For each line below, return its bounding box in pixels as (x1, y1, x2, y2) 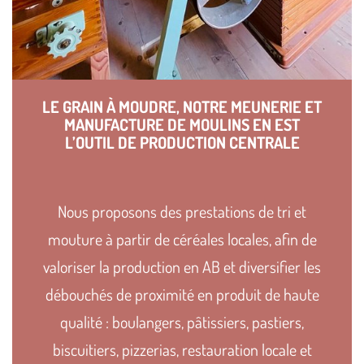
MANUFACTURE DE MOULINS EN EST (64, 113, 300, 135)
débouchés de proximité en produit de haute (45, 283, 319, 305)
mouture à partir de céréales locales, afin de (47, 227, 317, 249)
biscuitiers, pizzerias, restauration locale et (52, 338, 312, 360)
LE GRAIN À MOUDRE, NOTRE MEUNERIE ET (42, 95, 322, 117)
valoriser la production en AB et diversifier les (43, 255, 321, 277)
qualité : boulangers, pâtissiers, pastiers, (60, 310, 304, 332)
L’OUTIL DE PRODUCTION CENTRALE (64, 131, 300, 153)
